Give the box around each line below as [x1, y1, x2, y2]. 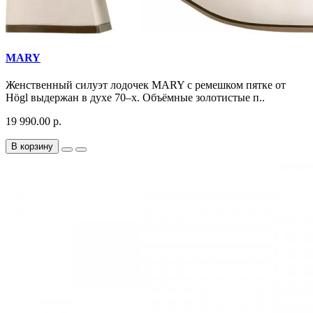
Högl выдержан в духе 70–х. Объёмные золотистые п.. [6, 91, 265, 103]
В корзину [11, 140, 53, 152]
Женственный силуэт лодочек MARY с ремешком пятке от [6, 78, 286, 91]
